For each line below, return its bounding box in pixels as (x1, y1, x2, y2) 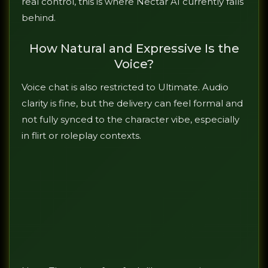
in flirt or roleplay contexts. (22, 130, 141, 142)
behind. (22, 12, 56, 24)
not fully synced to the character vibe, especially (22, 114, 239, 126)
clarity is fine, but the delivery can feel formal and (22, 98, 243, 109)
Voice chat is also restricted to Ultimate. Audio (22, 81, 229, 93)
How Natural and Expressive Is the (29, 41, 239, 56)
